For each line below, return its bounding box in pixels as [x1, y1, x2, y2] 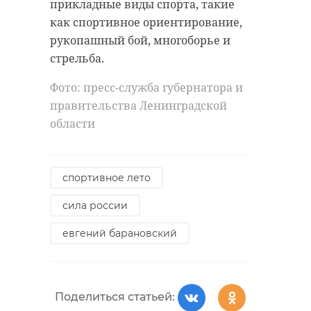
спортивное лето [62, 171, 151, 185]
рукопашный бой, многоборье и [50, 33, 230, 49]
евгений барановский [62, 227, 177, 240]
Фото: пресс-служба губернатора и [50, 80, 243, 96]
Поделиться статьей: [54, 290, 175, 304]
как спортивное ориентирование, [50, 15, 242, 31]
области [50, 116, 95, 132]
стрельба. [50, 51, 104, 67]
